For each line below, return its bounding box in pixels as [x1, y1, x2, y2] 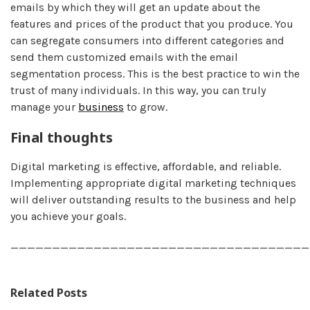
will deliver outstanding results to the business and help [10, 192, 296, 206]
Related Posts [10, 284, 87, 300]
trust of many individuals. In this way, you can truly [10, 83, 266, 97]
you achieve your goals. [10, 209, 126, 223]
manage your [10, 100, 78, 113]
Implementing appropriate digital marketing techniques [10, 176, 296, 190]
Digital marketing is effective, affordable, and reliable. [10, 159, 281, 173]
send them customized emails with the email [10, 50, 238, 64]
